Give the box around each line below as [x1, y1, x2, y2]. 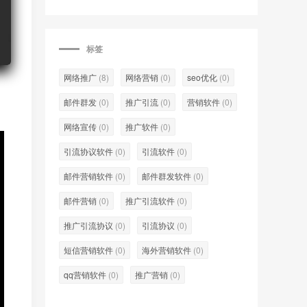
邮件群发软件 [142, 170, 191, 182]
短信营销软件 [64, 244, 113, 256]
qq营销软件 [64, 269, 106, 280]
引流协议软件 [64, 145, 113, 157]
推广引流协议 [64, 219, 113, 231]
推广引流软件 [125, 195, 175, 206]
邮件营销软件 [64, 170, 113, 182]
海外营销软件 [142, 244, 191, 256]
